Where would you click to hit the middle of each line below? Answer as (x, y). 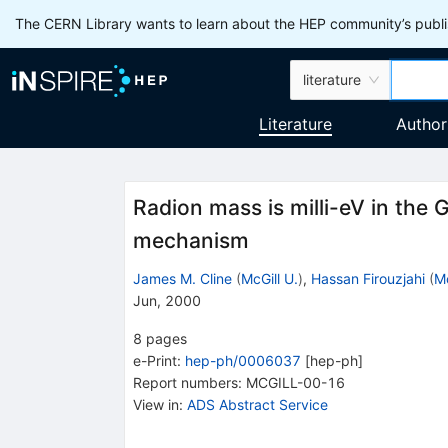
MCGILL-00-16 (295, 382)
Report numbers (185, 382)
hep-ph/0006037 (242, 360)
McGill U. (269, 278)
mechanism (190, 241)
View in (155, 404)
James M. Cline (182, 278)
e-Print (154, 360)
